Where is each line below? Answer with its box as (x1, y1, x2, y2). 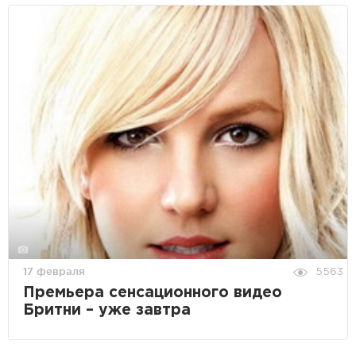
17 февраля (23, 265, 85, 277)
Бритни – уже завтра (23, 304, 191, 318)
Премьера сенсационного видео (23, 286, 282, 300)
